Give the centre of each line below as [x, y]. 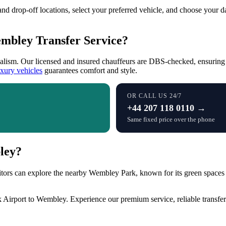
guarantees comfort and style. [90, 71]
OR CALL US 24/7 [155, 96]
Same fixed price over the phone [171, 120]
